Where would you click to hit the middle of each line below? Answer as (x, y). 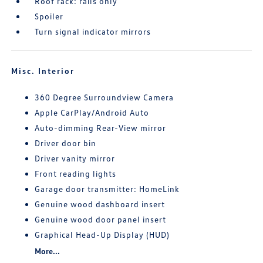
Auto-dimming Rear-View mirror (101, 128)
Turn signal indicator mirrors (93, 32)
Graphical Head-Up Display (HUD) (102, 235)
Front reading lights (76, 174)
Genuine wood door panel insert (101, 220)
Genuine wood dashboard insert (100, 204)
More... (48, 251)
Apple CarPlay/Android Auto (92, 113)
